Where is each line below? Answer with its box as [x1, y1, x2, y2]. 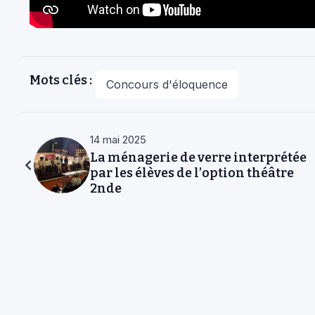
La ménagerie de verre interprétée [90, 150, 307, 166]
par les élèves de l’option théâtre [90, 165, 294, 181]
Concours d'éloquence [106, 77, 228, 92]
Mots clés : [30, 72, 92, 89]
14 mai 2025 [90, 133, 146, 147]
